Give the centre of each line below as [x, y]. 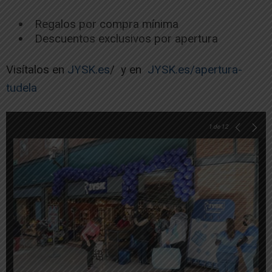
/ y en [129, 69]
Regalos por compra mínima [107, 24]
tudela [22, 87]
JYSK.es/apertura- [195, 69]
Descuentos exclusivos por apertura [126, 38]
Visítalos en [37, 69]
